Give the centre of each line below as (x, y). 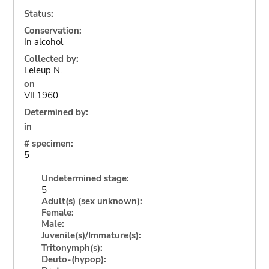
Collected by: (51, 59)
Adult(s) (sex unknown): (92, 201)
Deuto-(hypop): (74, 259)
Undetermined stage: (85, 178)
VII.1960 (41, 95)
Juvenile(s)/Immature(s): (91, 235)
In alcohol (43, 42)
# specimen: (48, 143)
